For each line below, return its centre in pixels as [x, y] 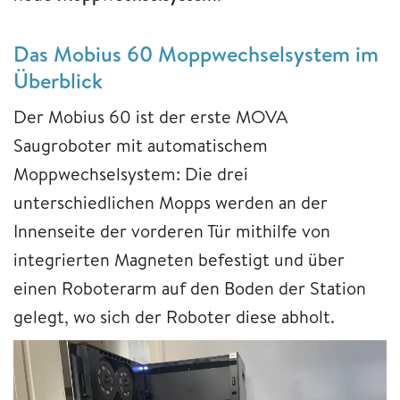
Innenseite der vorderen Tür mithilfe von [172, 231]
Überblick [58, 81]
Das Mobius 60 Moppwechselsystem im [196, 54]
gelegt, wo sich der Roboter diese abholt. [176, 317]
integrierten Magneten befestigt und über [179, 260]
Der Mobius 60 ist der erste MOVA [150, 117]
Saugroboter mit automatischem [141, 146]
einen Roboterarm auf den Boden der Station [190, 288]
